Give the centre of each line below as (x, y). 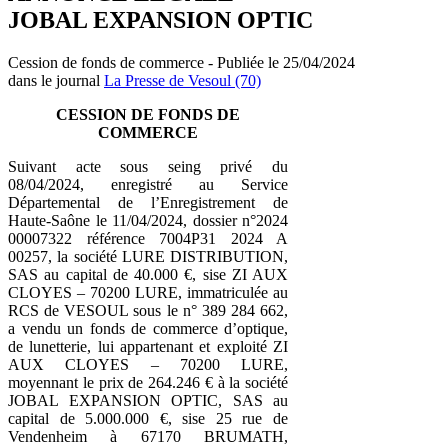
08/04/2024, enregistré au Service (148, 184)
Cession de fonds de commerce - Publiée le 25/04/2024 (181, 62)
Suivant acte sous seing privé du (148, 166)
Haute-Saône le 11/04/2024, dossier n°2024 (148, 220)
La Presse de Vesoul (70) (182, 80)
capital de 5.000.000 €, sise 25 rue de (148, 418)
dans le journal (56, 80)
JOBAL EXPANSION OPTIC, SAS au (148, 400)
